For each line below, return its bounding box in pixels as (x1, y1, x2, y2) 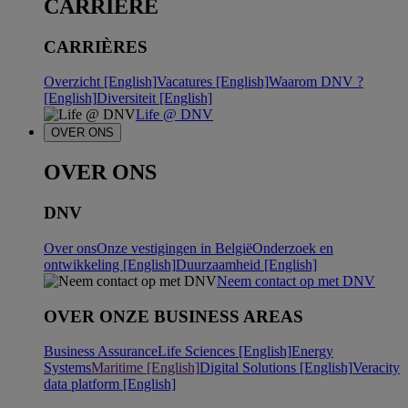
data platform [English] (44, 376, 176, 393)
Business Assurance (44, 343, 158, 360)
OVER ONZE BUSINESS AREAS (44, 306, 303, 326)
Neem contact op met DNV (217, 272, 375, 289)
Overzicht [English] (44, 74, 157, 90)
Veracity (352, 360, 400, 376)
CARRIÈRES (44, 36, 148, 56)
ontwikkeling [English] (44, 256, 176, 272)
